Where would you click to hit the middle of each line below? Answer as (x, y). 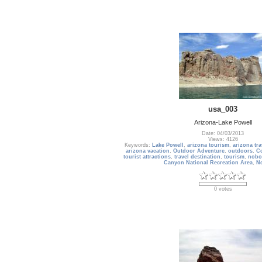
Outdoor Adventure (199, 151)
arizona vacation (148, 151)
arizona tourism (208, 145)
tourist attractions (147, 157)
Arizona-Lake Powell (223, 122)
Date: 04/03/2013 (223, 134)
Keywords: (138, 145)
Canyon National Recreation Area (208, 163)
